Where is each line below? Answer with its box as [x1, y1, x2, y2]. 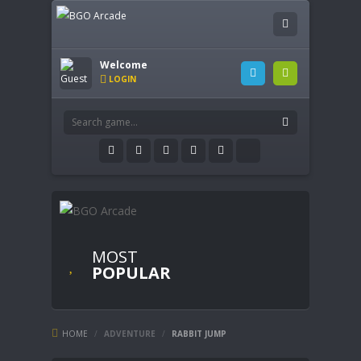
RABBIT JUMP [172, 327, 226, 339]
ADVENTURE [104, 327, 156, 339]
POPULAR [92, 261, 171, 284]
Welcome [100, 58, 147, 72]
